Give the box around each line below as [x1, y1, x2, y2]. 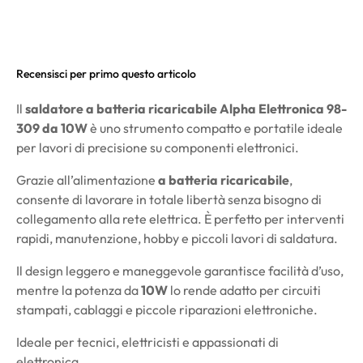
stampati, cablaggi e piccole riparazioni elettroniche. [16, 301, 318, 318]
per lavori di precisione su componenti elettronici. [16, 139, 299, 156]
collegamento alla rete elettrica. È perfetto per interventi [16, 210, 344, 227]
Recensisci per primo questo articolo [16, 66, 196, 81]
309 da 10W [16, 119, 88, 136]
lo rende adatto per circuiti [168, 281, 321, 298]
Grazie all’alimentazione [16, 171, 158, 188]
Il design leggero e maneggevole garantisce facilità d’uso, [16, 262, 344, 279]
